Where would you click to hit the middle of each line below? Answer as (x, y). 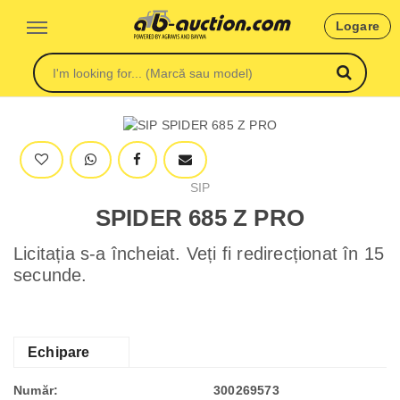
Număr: (36, 390)
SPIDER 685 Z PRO (200, 217)
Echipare (59, 352)
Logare (357, 26)
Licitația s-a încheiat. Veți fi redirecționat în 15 (199, 254)
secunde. (50, 275)
